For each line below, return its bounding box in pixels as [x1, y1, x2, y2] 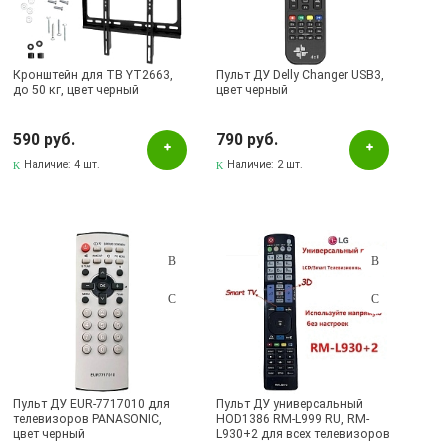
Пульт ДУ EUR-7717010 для [13, 397, 171, 411]
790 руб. [216, 130, 279, 149]
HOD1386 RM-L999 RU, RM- [216, 412, 370, 426]
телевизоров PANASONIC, [13, 412, 163, 426]
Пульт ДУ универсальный [216, 397, 364, 411]
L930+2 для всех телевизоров [216, 427, 391, 441]
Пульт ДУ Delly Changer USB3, [216, 68, 385, 82]
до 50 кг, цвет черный [13, 83, 140, 97]
